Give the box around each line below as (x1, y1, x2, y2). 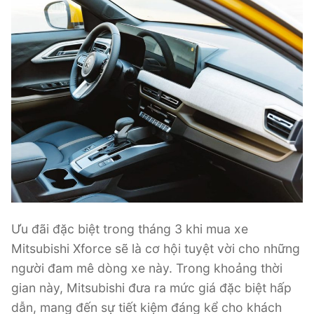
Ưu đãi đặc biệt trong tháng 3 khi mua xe (11, 221, 248, 237)
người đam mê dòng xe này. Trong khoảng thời (11, 261, 282, 276)
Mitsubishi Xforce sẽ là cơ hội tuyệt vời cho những (11, 241, 300, 257)
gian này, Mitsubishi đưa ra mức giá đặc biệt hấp (11, 280, 292, 296)
